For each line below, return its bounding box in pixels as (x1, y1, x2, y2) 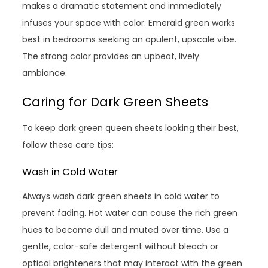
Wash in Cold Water (22, 165, 118, 179)
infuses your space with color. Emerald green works (22, 17, 236, 29)
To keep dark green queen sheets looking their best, (22, 122, 239, 135)
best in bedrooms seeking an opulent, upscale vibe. (22, 33, 237, 46)
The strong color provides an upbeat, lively (22, 50, 200, 63)
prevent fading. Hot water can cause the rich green (22, 207, 238, 220)
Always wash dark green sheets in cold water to (22, 190, 220, 203)
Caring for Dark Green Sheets (22, 93, 209, 111)
